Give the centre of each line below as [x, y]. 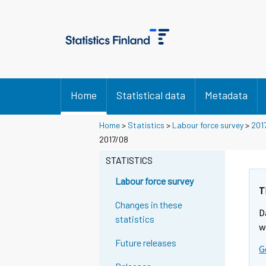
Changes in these [149, 205]
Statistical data [151, 95]
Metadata [226, 95]
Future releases [146, 243]
